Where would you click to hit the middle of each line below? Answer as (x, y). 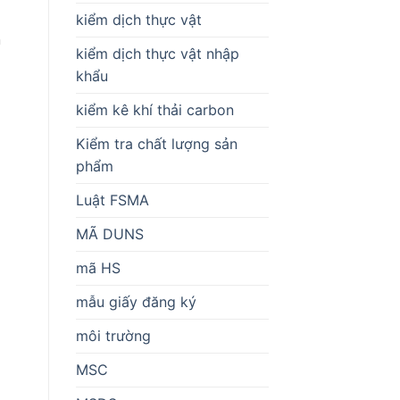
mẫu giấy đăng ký (136, 301)
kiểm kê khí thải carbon (154, 109)
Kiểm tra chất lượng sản (156, 143)
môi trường (113, 335)
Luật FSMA (112, 200)
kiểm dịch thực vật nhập (157, 53)
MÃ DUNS (109, 233)
